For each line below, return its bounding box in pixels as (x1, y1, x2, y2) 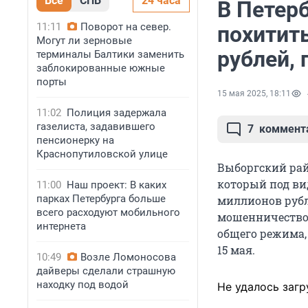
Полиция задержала (67, 107, 166, 119)
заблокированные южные (36, 62, 165, 74)
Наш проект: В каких (67, 179, 166, 191)
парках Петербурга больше (36, 192, 166, 205)
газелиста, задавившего (36, 120, 155, 133)
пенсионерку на (36, 134, 114, 146)
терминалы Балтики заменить (36, 48, 184, 60)
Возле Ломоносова (80, 251, 176, 263)
